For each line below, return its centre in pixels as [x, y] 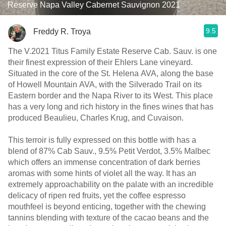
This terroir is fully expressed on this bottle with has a [102, 140]
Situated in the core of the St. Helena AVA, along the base [111, 73]
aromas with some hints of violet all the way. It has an [102, 173]
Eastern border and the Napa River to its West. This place [110, 96]
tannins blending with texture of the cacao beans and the [108, 218]
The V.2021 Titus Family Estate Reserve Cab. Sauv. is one [112, 51]
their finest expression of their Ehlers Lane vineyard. [100, 62]
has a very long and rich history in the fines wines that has [111, 107]
